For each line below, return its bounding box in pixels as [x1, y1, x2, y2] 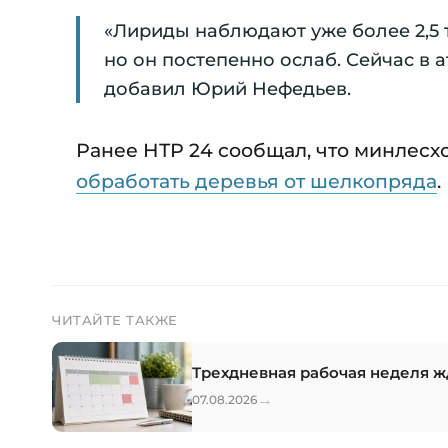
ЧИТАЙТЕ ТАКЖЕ [52, 312, 178, 329]
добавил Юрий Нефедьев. [104, 78, 351, 100]
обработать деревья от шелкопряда [76, 169, 437, 194]
